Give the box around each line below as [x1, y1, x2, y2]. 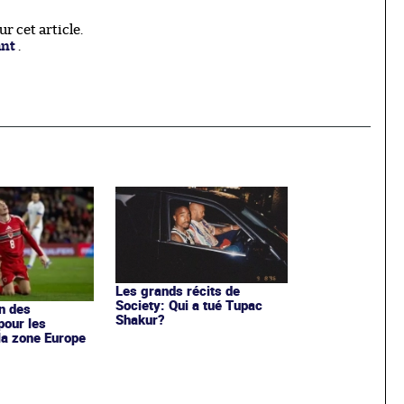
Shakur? [115, 310, 165, 329]
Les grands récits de [115, 281, 240, 300]
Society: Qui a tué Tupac [115, 296, 262, 315]
